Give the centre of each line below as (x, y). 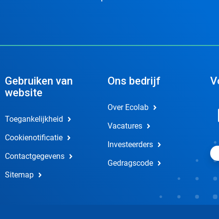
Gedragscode (130, 163)
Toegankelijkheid (34, 119)
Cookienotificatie (33, 138)
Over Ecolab (128, 107)
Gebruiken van (39, 81)
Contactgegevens (34, 156)
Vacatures (125, 126)
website (23, 93)
